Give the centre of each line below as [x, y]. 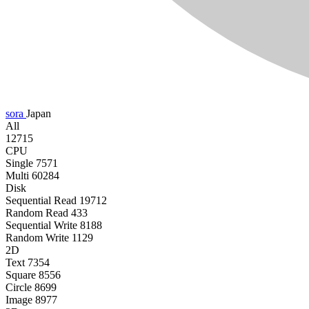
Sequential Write [41, 226]
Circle [19, 288]
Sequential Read [41, 201]
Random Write [37, 238]
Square [21, 275]
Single [19, 163]
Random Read [37, 213]
